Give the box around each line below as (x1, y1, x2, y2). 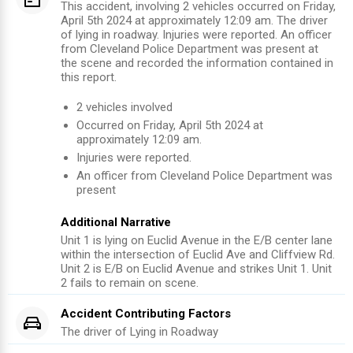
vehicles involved (83, 100, 173, 115)
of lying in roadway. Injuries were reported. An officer (61, 28, 332, 43)
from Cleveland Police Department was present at (61, 42, 318, 57)
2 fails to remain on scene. (61, 276, 199, 291)
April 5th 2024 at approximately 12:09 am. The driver (61, 13, 328, 28)
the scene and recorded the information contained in (61, 56, 333, 71)
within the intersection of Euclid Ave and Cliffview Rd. (61, 247, 335, 262)
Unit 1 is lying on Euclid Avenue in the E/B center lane (61, 233, 333, 248)
